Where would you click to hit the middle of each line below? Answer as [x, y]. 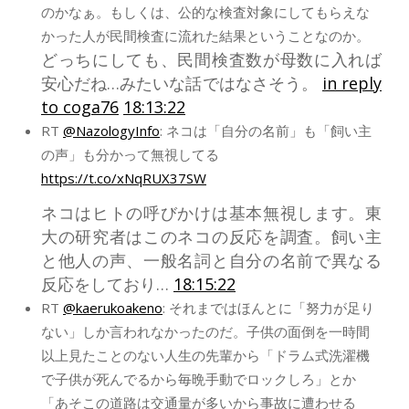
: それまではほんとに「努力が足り [268, 307]
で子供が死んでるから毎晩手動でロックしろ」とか [199, 378]
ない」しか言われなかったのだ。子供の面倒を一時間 [205, 331]
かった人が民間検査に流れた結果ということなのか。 [205, 35]
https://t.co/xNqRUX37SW [124, 178]
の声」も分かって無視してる [130, 154]
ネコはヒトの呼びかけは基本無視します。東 [211, 212]
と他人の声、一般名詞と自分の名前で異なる [211, 260]
